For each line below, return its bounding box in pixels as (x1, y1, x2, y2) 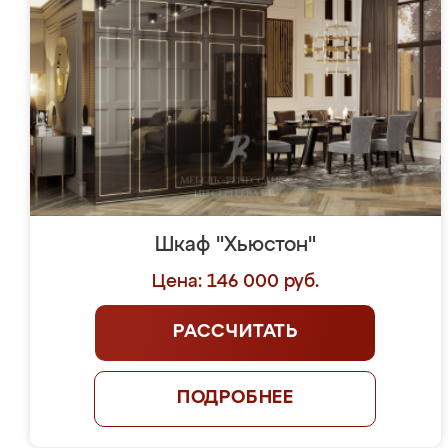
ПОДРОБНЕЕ (176, 389, 295, 407)
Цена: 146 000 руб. (151, 273, 319, 291)
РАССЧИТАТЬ (172, 323, 298, 341)
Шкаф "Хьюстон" (154, 235, 316, 255)
